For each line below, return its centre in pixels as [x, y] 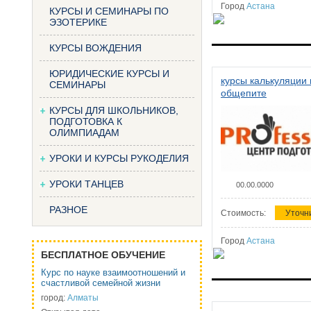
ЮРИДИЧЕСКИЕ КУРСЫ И [109, 74]
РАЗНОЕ [68, 210]
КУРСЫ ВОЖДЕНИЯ [95, 48]
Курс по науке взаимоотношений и [113, 272]
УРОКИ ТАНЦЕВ [86, 184]
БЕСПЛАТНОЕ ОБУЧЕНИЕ [103, 255]
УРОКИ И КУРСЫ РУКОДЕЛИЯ [119, 158]
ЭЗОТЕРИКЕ [78, 22]
